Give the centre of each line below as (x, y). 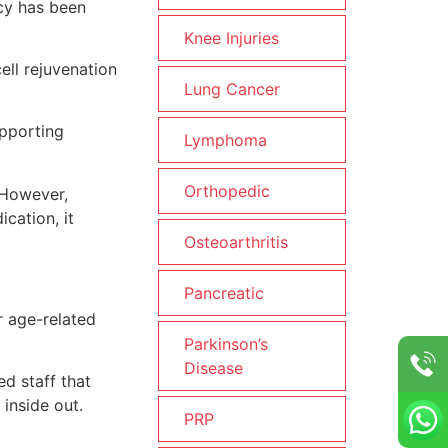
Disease (213, 368)
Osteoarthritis (236, 242)
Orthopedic (227, 191)
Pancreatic (224, 293)
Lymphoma (225, 140)
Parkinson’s (226, 344)
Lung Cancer (232, 89)
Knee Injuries (231, 38)
